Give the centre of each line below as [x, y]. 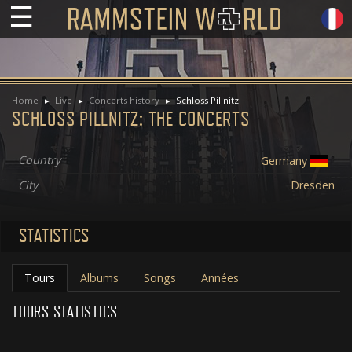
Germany [284, 160]
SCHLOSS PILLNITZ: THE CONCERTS [131, 119]
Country [39, 159]
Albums [99, 277]
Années [220, 277]
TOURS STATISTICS [65, 312]
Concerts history [124, 100]
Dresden [312, 185]
